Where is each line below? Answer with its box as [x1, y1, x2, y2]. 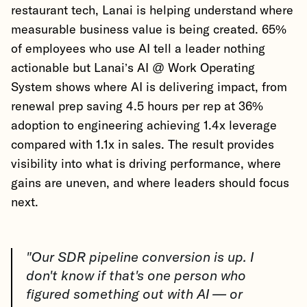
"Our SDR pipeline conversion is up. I [26, 248, 254, 265]
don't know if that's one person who [26, 267, 246, 284]
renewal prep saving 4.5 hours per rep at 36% [11, 101, 263, 113]
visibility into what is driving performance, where [11, 158, 281, 171]
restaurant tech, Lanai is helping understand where [11, 5, 293, 17]
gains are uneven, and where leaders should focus [11, 177, 289, 190]
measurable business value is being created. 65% [11, 24, 286, 36]
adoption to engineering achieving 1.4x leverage [11, 120, 277, 132]
